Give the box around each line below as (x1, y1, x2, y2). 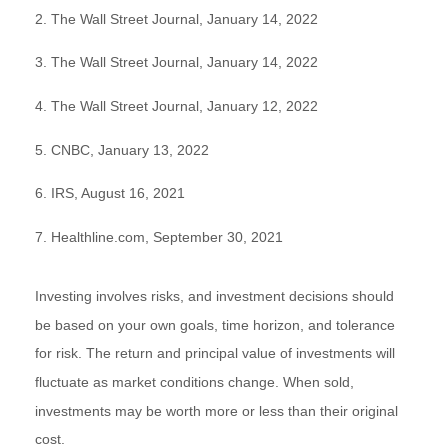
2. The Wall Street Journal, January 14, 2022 (35, 10, 318, 27)
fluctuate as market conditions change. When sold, (35, 373, 354, 390)
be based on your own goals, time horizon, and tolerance (35, 316, 395, 333)
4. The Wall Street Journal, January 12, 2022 (35, 97, 318, 114)
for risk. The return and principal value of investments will (35, 345, 395, 362)
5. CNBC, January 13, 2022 (35, 141, 209, 158)
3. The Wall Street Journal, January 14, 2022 (35, 54, 318, 71)
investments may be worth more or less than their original (35, 402, 398, 419)
